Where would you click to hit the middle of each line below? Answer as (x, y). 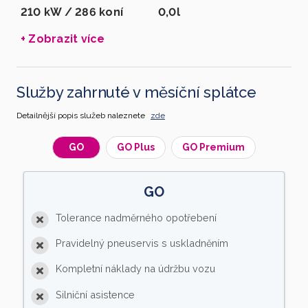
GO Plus (136, 147)
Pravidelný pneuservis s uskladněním (142, 243)
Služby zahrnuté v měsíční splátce (136, 92)
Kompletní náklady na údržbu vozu (135, 269)
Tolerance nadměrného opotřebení (136, 217)
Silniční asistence (95, 294)
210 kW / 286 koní (72, 12)
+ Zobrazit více (63, 39)
